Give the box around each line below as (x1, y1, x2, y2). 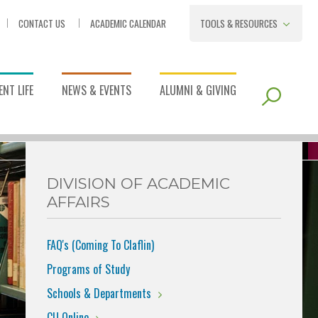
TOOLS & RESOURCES (200, 16, 278, 31)
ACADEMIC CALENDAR (90, 16, 166, 31)
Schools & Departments (47, 285, 151, 302)
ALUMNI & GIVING (160, 82, 236, 99)
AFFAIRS (47, 192, 110, 211)
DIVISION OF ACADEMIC (47, 174, 230, 192)
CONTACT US (18, 16, 65, 31)
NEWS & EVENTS (62, 82, 131, 99)
